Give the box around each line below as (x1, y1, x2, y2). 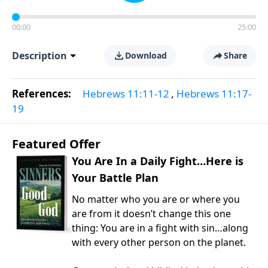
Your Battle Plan (72, 170, 159, 185)
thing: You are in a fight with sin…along (72, 221, 248, 234)
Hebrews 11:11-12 (83, 87, 169, 100)
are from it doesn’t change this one (72, 207, 231, 220)
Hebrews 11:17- (176, 87, 251, 100)
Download (124, 50, 167, 61)
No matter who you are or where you (72, 193, 240, 206)
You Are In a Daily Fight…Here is (72, 154, 243, 168)
